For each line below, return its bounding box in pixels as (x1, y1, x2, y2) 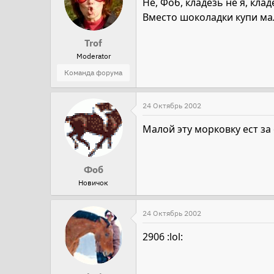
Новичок (78, 178, 108, 187)
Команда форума (64, 68, 122, 77)
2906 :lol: (143, 230, 183, 243)
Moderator (76, 51, 111, 61)
